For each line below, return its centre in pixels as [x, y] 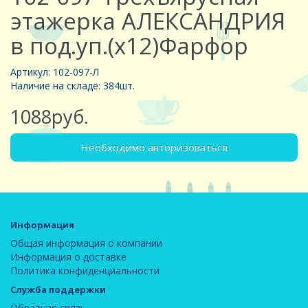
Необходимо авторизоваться [154, 147]
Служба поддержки [58, 289]
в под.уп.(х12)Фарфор [129, 45]
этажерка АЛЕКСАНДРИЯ [148, 21]
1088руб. [49, 116]
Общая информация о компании [86, 243]
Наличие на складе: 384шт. [73, 85]
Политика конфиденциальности [85, 270]
